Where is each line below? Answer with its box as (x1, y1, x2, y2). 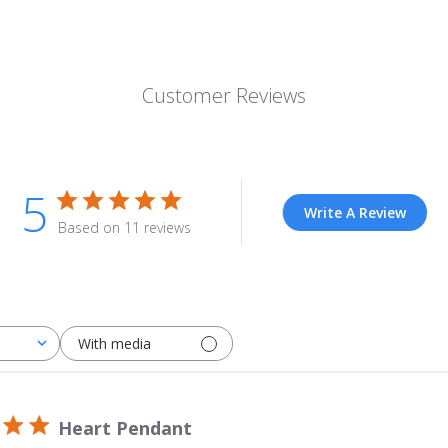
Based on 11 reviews (58, 218, 191, 237)
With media (78, 333, 151, 353)
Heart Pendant (58, 416, 192, 440)
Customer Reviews (142, 82, 306, 109)
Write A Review (304, 203, 406, 222)
